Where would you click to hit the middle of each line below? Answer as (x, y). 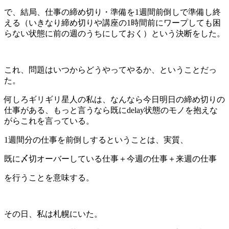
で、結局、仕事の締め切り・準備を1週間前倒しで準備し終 (112, 12)
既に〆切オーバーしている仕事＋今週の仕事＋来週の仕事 (110, 158)
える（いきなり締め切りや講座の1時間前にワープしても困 (112, 22)
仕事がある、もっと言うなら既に (65, 110)
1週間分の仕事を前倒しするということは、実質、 (96, 140)
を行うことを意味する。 (49, 177)
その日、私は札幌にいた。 (53, 214)
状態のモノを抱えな (181, 110)
